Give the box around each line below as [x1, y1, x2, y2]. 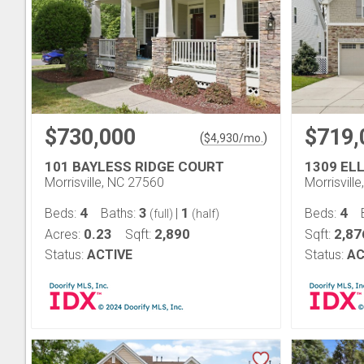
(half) [189, 207, 219, 220]
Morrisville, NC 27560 [45, 175, 164, 190]
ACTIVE [87, 247, 132, 262]
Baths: [101, 206, 139, 221]
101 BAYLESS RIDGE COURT [45, 158, 224, 175]
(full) [147, 207, 175, 220]
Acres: [45, 227, 84, 242]
